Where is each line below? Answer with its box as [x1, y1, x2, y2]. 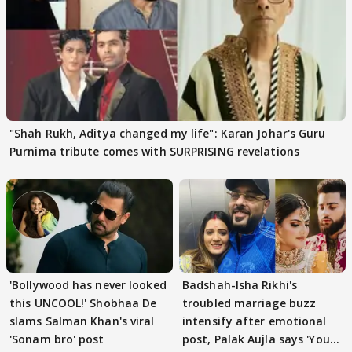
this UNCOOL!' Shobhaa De [9, 295, 157, 310]
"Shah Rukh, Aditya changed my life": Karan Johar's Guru [9, 125, 326, 141]
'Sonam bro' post [9, 331, 104, 346]
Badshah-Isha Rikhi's [182, 277, 297, 292]
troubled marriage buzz [182, 295, 317, 310]
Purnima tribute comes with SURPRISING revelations [9, 143, 299, 159]
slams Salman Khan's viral [9, 313, 155, 328]
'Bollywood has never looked [9, 277, 167, 292]
